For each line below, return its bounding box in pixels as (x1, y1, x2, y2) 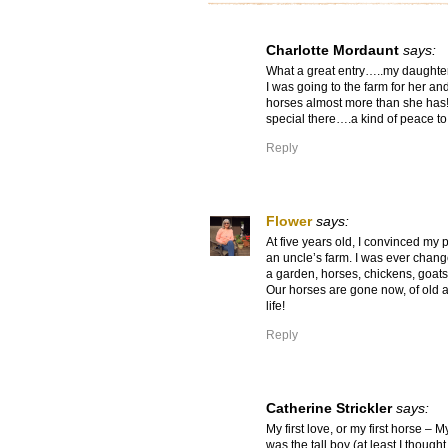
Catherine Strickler (266, 400, 392, 417)
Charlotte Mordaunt (266, 42, 399, 59)
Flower (266, 213, 312, 230)
